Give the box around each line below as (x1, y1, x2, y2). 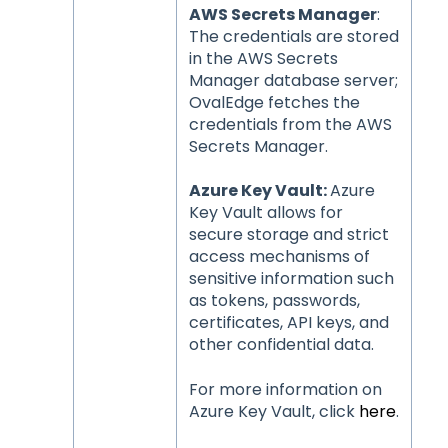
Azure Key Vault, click (188, 399, 359, 423)
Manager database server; (188, 69, 398, 93)
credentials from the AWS (188, 113, 392, 137)
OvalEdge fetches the (188, 91, 360, 115)
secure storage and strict (188, 223, 389, 247)
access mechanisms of (188, 245, 370, 269)
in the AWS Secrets (188, 47, 338, 71)
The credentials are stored (188, 25, 399, 49)
